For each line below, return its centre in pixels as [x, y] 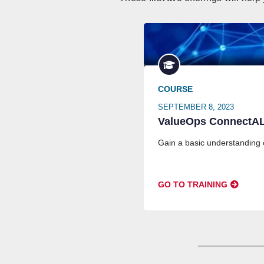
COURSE [175, 89]
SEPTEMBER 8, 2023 [196, 107]
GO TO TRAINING [192, 184]
